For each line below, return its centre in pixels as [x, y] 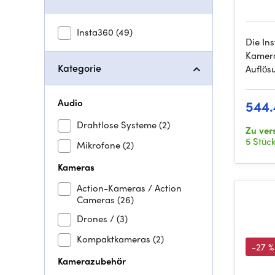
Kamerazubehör [92, 261]
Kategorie [79, 68]
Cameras [97, 199]
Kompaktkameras [115, 239]
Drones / [97, 219]
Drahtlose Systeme [118, 125]
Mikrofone [100, 145]
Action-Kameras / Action [129, 188]
